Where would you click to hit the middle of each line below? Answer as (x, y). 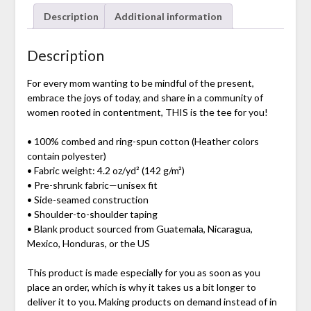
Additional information (168, 16)
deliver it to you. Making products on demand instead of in (152, 301)
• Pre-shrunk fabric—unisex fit (92, 185)
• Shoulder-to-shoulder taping (92, 214)
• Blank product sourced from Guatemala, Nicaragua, (140, 228)
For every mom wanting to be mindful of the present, (140, 83)
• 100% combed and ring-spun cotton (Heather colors (143, 141)
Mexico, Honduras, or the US (88, 243)
